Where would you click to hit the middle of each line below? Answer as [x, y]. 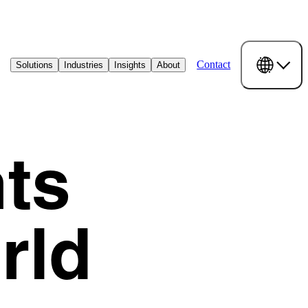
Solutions [35, 65]
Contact [214, 65]
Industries [84, 65]
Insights [130, 65]
